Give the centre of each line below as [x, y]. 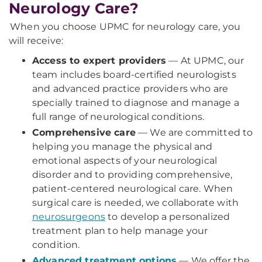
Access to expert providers [99, 61]
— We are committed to [194, 132]
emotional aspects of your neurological [125, 161]
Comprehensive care [84, 132]
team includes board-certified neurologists [134, 75]
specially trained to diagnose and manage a [136, 103]
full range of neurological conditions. [118, 117]
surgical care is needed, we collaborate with [136, 203]
